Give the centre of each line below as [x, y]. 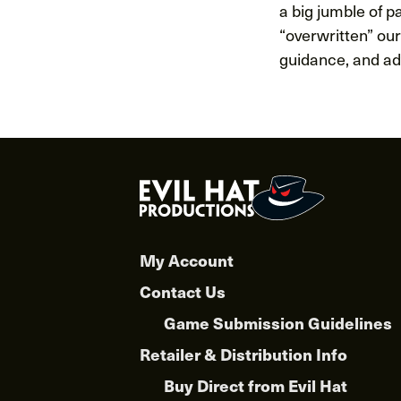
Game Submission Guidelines [278, 323]
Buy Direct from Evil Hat [256, 386]
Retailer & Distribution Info [243, 354]
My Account [187, 260]
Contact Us [183, 292]
